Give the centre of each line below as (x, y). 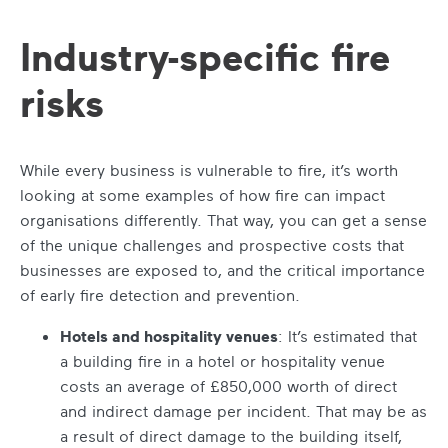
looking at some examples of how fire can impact (202, 194)
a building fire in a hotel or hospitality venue (222, 360)
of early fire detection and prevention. (160, 294)
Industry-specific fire (205, 56)
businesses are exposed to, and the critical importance (222, 269)
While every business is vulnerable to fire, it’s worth (209, 169)
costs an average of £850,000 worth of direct (228, 385)
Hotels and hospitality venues (169, 335)
